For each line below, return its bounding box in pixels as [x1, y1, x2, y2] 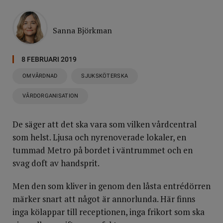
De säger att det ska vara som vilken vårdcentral [12, 118, 197, 130]
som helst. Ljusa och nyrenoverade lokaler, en [12, 131, 186, 143]
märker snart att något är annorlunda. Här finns [12, 193, 195, 205]
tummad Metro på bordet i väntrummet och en [12, 144, 193, 156]
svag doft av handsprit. [12, 157, 100, 169]
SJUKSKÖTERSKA [81, 73, 128, 79]
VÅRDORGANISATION [22, 93, 79, 99]
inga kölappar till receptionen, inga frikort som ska [12, 206, 205, 218]
